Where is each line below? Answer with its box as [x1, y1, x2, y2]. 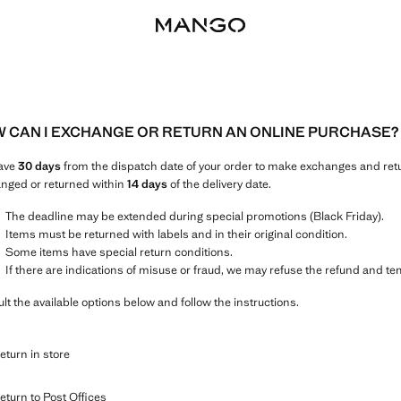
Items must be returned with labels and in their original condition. [5, 226, 347, 242]
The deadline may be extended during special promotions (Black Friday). [5, 209, 384, 224]
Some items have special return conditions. [5, 244, 233, 260]
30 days [18, 158, 61, 174]
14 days [127, 176, 167, 192]
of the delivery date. [167, 176, 271, 192]
